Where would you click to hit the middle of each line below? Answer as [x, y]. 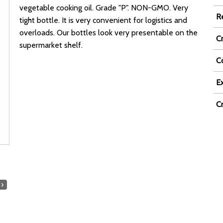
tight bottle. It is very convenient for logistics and [104, 20]
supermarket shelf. [51, 45]
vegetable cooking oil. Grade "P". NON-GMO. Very [104, 8]
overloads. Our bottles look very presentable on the [109, 33]
